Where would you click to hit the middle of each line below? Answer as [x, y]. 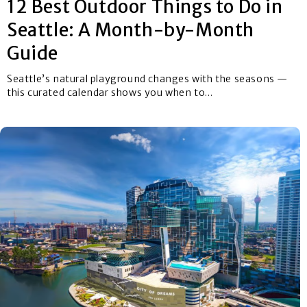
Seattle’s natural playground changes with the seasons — [148, 79]
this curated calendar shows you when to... [110, 93]
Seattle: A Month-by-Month [131, 30]
